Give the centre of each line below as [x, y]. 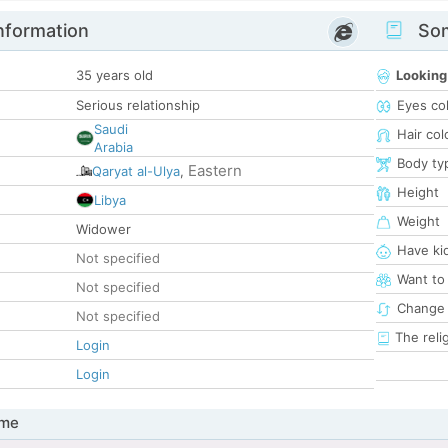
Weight [418, 221]
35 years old [114, 75]
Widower [103, 229]
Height [418, 192]
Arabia [113, 147]
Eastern [215, 171]
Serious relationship [138, 105]
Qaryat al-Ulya [136, 171]
